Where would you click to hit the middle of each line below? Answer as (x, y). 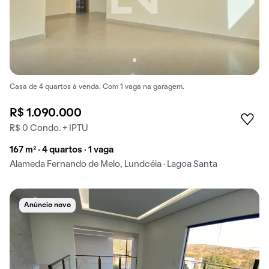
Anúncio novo (47, 206)
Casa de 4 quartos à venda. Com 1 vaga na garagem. (97, 87)
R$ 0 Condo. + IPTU (49, 129)
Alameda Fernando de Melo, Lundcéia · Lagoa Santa (113, 165)
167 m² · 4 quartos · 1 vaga (62, 150)
